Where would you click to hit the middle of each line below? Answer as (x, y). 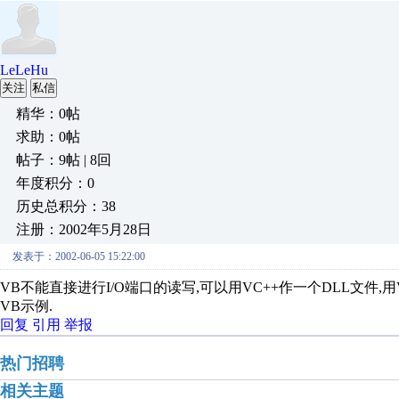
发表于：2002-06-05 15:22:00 (79, 256)
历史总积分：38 (66, 206)
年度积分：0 (55, 183)
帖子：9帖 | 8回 (64, 160)
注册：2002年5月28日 (84, 229)
